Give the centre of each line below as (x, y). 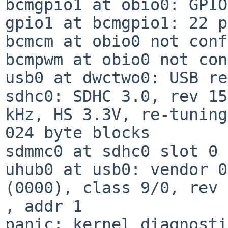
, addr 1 (44, 206)
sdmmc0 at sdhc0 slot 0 (111, 151)
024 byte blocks (78, 133)
